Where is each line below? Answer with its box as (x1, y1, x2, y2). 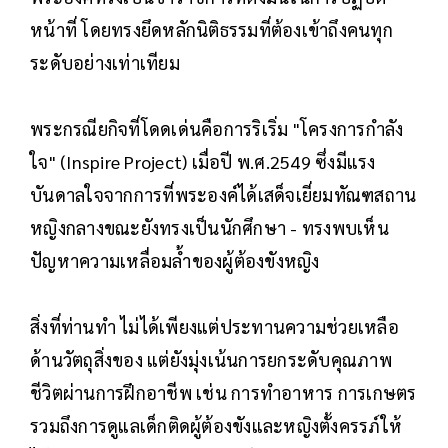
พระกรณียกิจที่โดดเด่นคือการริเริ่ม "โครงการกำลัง (30, 116, 404, 140)
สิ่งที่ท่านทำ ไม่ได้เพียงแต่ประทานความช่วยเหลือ (30, 314, 399, 338)
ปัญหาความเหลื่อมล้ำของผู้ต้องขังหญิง (30, 248, 320, 272)
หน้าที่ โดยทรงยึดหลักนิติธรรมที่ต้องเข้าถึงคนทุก (30, 17, 393, 41)
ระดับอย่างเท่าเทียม (30, 50, 180, 74)
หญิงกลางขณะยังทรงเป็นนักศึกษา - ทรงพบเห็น (30, 215, 389, 239)
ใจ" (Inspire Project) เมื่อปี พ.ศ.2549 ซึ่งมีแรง (30, 149, 376, 173)
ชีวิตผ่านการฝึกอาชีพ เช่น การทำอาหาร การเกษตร (30, 380, 417, 404)
